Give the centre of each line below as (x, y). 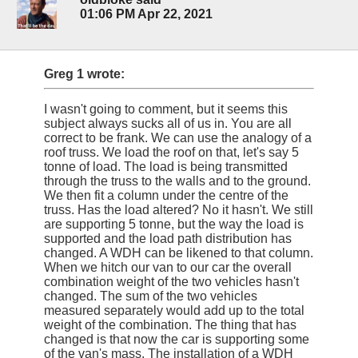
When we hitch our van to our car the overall (168, 267)
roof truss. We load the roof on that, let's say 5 (171, 152)
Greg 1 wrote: (84, 74)
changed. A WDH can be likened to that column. (179, 253)
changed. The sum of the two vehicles (151, 296)
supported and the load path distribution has (168, 238)
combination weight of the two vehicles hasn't (171, 281)
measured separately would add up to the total (174, 310)
